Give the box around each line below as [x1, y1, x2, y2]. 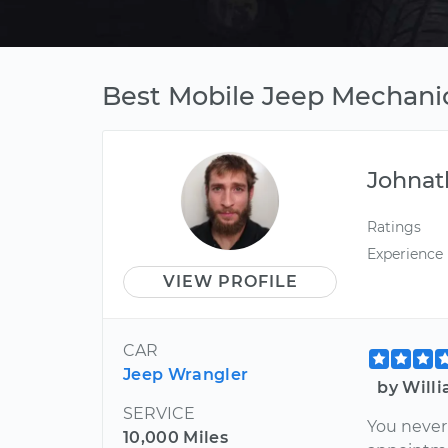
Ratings [367, 218, 422, 236]
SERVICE [123, 404, 195, 423]
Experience [367, 245, 444, 264]
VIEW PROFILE [162, 272, 298, 291]
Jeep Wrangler [123, 365, 249, 384]
